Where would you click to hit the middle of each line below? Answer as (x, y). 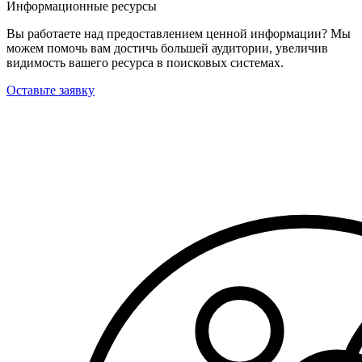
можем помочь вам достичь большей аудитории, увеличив (167, 48)
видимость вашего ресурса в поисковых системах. (145, 63)
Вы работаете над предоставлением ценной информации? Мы (179, 34)
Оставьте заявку (51, 90)
